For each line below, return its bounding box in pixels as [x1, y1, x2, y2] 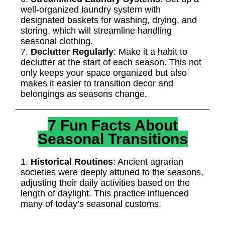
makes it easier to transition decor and [21, 78, 173, 88]
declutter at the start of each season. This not [21, 57, 201, 67]
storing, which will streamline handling [21, 26, 172, 36]
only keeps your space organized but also [21, 68, 187, 78]
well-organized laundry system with [21, 5, 161, 15]
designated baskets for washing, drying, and [21, 15, 197, 25]
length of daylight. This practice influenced [21, 188, 189, 198]
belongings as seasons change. [21, 89, 147, 99]
